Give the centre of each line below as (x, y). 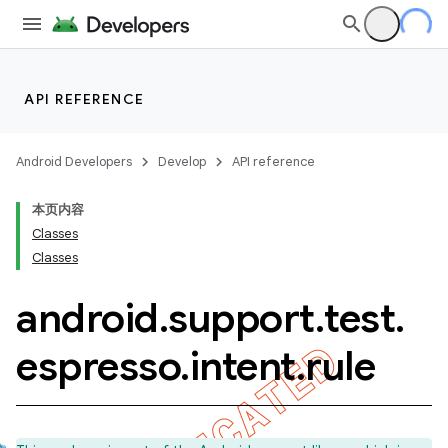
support (241, 318)
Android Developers (74, 161)
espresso (98, 366)
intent (242, 366)
